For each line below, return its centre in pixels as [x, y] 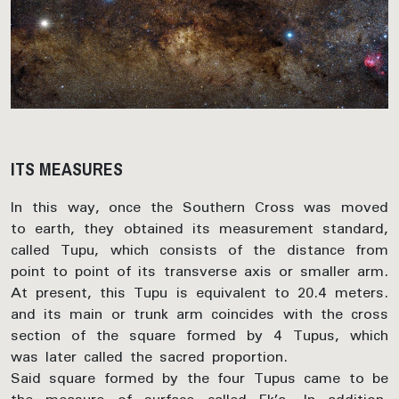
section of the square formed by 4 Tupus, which [199, 335]
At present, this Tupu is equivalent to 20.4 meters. [199, 293]
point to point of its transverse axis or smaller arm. [199, 271]
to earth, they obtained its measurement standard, [199, 228]
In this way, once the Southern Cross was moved [199, 207]
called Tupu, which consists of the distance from [199, 250]
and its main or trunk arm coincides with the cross [199, 314]
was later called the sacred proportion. [149, 357]
